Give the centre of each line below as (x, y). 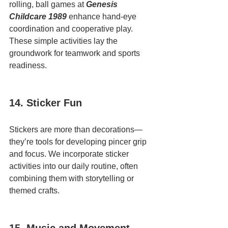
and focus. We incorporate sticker (70, 154)
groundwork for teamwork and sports (76, 53)
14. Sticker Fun (46, 103)
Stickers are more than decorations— (76, 130)
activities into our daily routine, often (75, 166)
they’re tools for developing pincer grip (79, 142)
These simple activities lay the (64, 41)
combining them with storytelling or (73, 178)
